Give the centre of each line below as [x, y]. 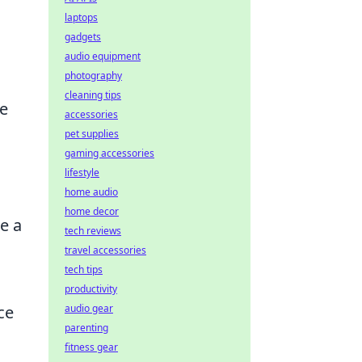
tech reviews [93, 231]
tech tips [84, 269]
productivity [91, 289]
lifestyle [82, 173]
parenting [86, 328]
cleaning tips [93, 95]
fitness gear [91, 347]
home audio [91, 192]
